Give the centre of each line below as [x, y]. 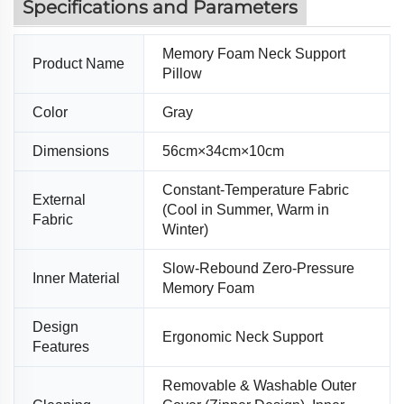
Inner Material [76, 279]
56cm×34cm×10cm [223, 151]
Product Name [78, 64]
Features [61, 347]
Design [55, 327]
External [59, 200]
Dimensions [73, 151]
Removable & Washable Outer [259, 386]
